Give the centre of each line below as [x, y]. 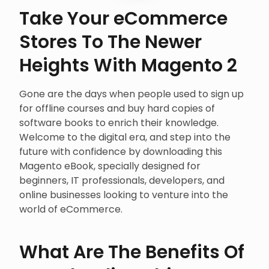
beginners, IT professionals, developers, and [122, 181]
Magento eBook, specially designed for [110, 166]
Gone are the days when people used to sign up [131, 94]
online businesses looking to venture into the [124, 195]
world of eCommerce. [71, 210]
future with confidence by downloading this [121, 152]
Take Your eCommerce [123, 19]
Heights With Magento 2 [128, 66]
